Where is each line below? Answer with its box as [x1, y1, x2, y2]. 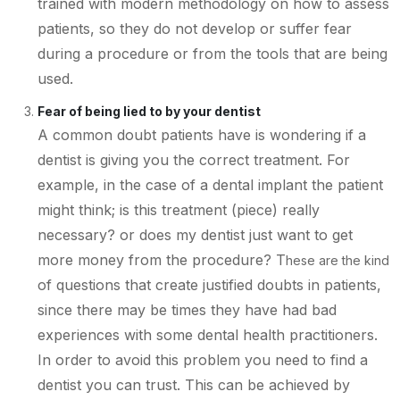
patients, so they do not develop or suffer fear [37, 19, 352, 37]
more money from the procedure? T [37, 250, 286, 269]
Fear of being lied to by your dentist [37, 103, 261, 119]
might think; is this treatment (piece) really [37, 200, 320, 219]
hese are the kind [286, 252, 389, 268]
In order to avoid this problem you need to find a [37, 350, 368, 369]
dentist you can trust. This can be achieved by [37, 375, 350, 394]
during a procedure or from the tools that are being [37, 44, 387, 62]
